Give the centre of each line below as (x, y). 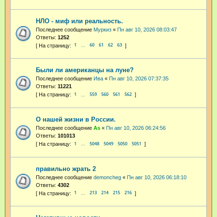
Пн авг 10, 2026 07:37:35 (139, 79)
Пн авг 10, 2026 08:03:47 (147, 29)
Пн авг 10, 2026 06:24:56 (136, 128)
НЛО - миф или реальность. (79, 21)
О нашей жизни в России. (76, 120)
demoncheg (107, 177)
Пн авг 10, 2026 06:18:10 (157, 177)
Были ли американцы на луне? (85, 70)
